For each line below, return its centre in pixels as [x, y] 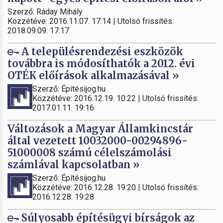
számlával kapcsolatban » [74, 164]
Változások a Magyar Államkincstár [100, 128]
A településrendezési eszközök [101, 51]
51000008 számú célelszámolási [90, 152]
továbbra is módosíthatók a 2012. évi [101, 63]
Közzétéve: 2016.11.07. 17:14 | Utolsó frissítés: [91, 21]
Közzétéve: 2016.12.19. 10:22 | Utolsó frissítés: [115, 98]
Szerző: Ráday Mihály [45, 11]
